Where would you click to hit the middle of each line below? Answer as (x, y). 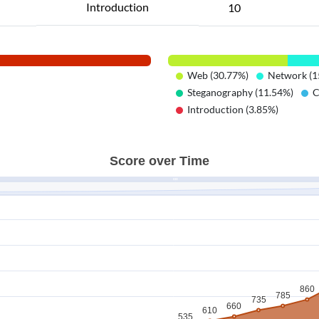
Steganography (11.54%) (240, 92)
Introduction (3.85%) (233, 109)
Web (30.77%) (218, 75)
